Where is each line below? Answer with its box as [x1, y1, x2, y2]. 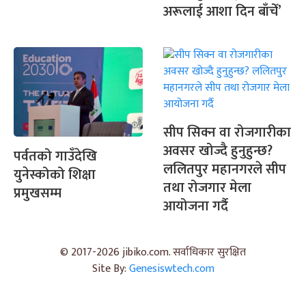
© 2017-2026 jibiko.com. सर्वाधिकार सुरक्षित [60, 242, 246, 262]
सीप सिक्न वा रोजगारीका [163, 120, 291, 144]
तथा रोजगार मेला [163, 176, 251, 199]
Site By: [92, 259, 129, 278]
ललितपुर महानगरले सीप [163, 157, 286, 181]
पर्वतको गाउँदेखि [14, 145, 97, 169]
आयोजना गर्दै [163, 194, 228, 218]
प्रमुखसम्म [14, 182, 61, 206]
